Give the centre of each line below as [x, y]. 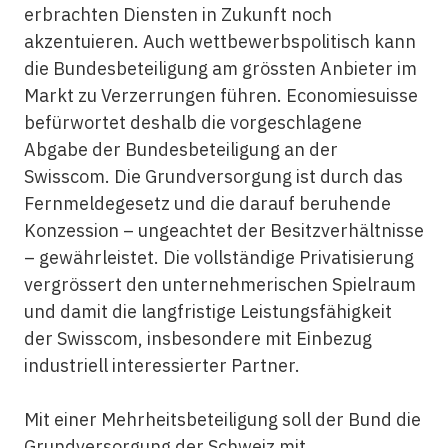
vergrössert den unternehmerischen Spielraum [219, 284]
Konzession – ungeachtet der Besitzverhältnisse [223, 230]
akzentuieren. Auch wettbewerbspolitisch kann [219, 41]
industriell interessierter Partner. [161, 365]
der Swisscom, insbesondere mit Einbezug [197, 338]
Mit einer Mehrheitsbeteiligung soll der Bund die [222, 419]
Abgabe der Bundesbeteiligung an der [180, 149]
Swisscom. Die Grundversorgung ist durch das [213, 176]
